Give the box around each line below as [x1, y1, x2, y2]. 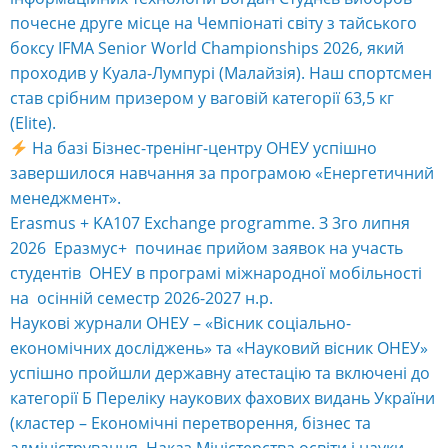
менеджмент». [10, 187, 121, 210]
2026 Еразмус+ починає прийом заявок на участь [10, 237, 403, 260]
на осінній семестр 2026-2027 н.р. [10, 287, 273, 310]
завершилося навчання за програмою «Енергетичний [10, 162, 434, 185]
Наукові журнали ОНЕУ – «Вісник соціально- [10, 312, 351, 335]
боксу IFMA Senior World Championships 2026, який [10, 37, 404, 60]
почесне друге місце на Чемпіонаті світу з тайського [10, 12, 417, 35]
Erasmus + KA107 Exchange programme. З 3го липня [10, 212, 410, 235]
